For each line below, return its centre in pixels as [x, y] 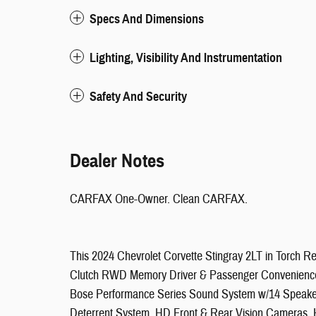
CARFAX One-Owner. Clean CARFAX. [159, 199]
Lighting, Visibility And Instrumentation [186, 58]
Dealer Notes [117, 161]
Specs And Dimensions [147, 19]
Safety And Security [138, 97]
